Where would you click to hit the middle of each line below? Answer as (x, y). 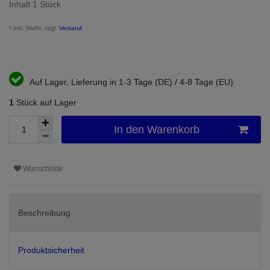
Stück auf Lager (45, 103)
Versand (70, 28)
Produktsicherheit (51, 250)
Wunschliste (43, 168)
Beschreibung (44, 213)
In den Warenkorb (156, 129)
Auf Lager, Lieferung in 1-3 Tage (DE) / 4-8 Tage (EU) (131, 82)
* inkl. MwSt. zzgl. (33, 28)
